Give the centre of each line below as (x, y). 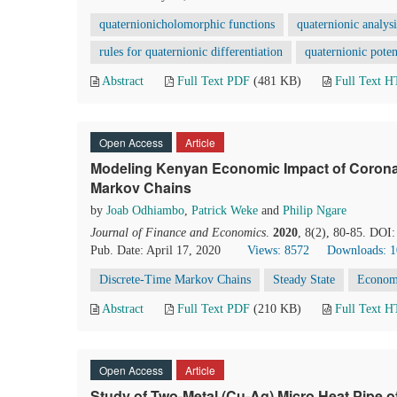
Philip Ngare (315, 210)
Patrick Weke (225, 210)
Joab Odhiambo (145, 210)
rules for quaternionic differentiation (191, 52)
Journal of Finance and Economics (178, 233)
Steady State (304, 280)
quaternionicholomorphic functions (187, 24)
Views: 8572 (278, 250)
